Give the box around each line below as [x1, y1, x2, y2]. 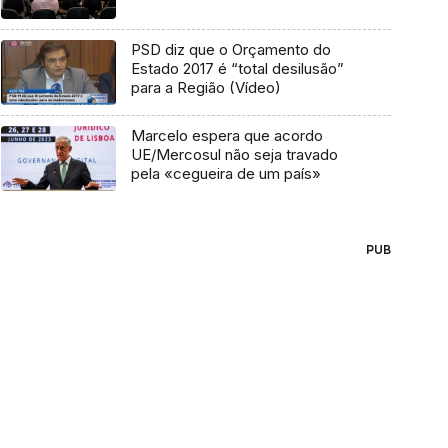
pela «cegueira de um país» [130, 164, 321, 183]
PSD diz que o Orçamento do [130, 40, 331, 60]
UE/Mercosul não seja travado [130, 145, 338, 164]
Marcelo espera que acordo [130, 126, 323, 145]
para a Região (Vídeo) [130, 78, 281, 98]
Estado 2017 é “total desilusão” [130, 59, 344, 79]
